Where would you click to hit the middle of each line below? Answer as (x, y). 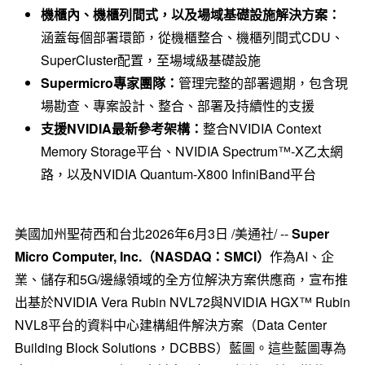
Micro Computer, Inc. (78, 256)
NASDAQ (182, 256)
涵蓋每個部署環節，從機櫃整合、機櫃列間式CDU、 (192, 37)
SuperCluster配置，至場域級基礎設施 (150, 60)
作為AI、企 (301, 256)
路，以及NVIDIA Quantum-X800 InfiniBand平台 (178, 174)
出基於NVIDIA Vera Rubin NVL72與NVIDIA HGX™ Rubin (182, 302)
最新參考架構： (157, 128)
